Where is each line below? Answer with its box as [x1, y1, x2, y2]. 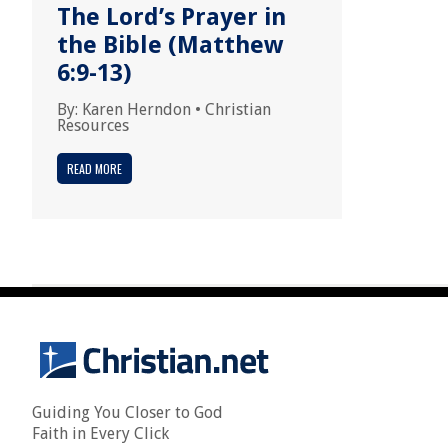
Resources [57, 116, 129, 135]
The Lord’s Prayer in [57, 3, 286, 31]
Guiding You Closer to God [32, 403, 223, 422]
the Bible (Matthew [57, 31, 283, 59]
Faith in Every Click [32, 424, 169, 443]
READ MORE [67, 160, 122, 177]
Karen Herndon [82, 100, 191, 119]
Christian [205, 100, 271, 119]
